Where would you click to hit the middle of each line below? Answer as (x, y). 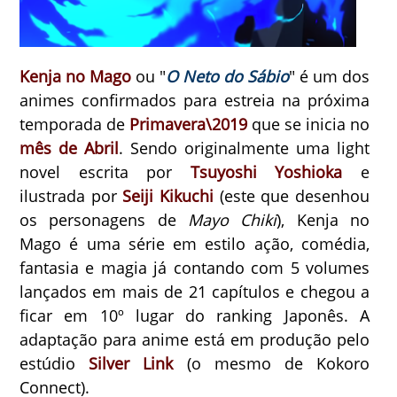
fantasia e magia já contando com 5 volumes (195, 267)
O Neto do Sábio (228, 76)
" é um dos (330, 76)
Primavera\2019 (189, 124)
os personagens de (104, 219)
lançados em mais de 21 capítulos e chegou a (195, 291)
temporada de (75, 124)
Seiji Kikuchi (168, 195)
